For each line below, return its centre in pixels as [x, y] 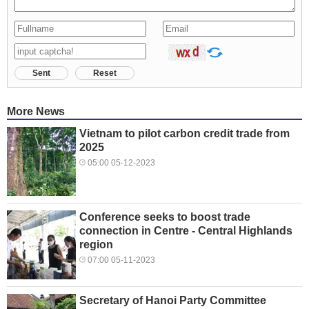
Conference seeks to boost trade [165, 217]
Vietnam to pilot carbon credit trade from [185, 133]
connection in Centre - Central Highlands [186, 230]
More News [36, 111]
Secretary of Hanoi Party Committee [173, 300]
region [96, 244]
